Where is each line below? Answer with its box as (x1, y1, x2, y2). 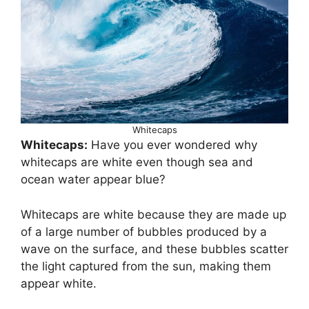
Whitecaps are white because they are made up (21, 207, 286, 221)
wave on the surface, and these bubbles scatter (21, 241, 288, 256)
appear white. (21, 276, 97, 290)
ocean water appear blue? (21, 172, 166, 187)
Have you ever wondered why (88, 138, 257, 152)
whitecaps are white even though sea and (21, 155, 253, 170)
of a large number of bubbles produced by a (21, 224, 267, 239)
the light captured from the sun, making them (21, 259, 271, 273)
